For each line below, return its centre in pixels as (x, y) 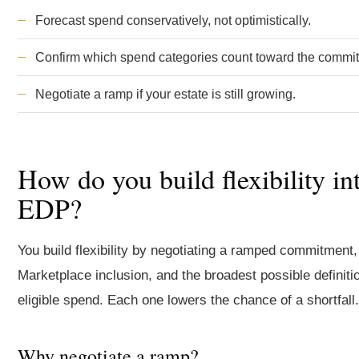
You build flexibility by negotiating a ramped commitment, (188, 250)
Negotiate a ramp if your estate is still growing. (165, 94)
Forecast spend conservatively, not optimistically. (173, 20)
